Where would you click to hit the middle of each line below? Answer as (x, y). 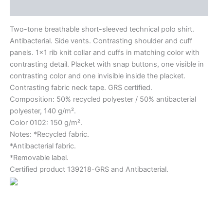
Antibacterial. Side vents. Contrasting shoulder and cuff (101, 41)
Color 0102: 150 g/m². (46, 122)
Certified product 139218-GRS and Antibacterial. (89, 169)
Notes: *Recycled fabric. (49, 134)
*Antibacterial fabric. (43, 146)
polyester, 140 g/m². (43, 111)
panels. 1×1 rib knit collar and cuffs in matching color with (105, 52)
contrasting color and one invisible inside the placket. (98, 76)
